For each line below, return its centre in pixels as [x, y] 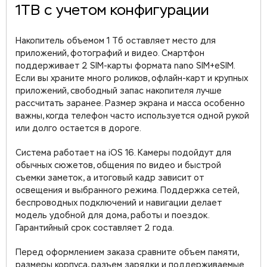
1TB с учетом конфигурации [112, 11]
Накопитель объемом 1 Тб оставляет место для [116, 41]
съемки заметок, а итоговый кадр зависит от [110, 178]
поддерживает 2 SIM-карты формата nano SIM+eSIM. [125, 66]
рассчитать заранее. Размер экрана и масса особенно [130, 104]
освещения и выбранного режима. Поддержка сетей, [127, 191]
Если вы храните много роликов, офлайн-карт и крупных [132, 79]
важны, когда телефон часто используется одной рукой [132, 116]
